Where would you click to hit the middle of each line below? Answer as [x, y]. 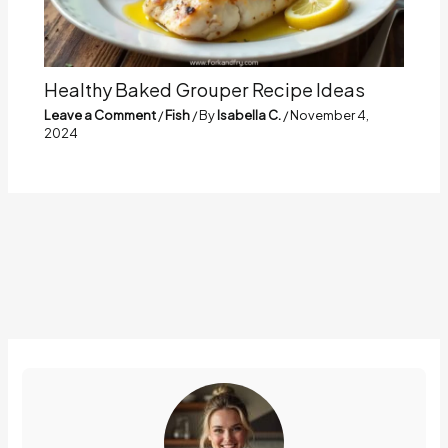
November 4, [330, 114]
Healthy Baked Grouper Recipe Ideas [205, 90]
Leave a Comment [100, 114]
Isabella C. [250, 114]
